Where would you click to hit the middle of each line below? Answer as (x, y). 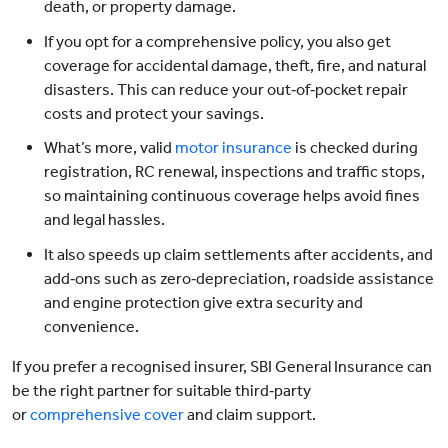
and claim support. (250, 415)
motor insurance (233, 148)
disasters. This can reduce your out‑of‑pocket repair (226, 89)
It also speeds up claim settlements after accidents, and (238, 255)
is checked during (355, 148)
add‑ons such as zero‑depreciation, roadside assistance (239, 279)
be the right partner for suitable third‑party (161, 391)
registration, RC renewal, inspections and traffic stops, (234, 172)
